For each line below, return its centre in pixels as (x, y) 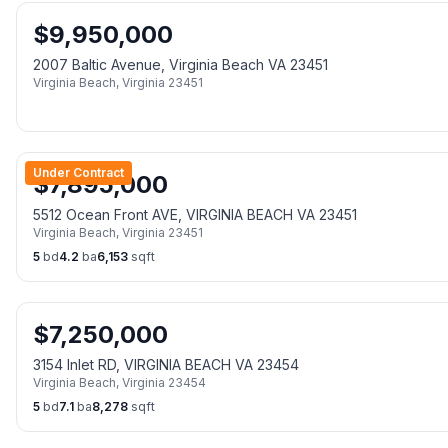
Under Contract (78, 172)
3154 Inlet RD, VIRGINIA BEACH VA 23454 (166, 364)
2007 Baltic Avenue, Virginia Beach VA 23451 (180, 64)
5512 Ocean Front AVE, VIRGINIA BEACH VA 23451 (195, 214)
